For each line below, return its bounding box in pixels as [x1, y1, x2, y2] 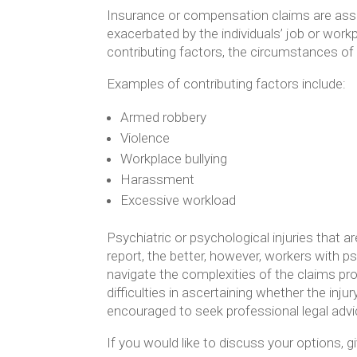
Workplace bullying [120, 151, 228, 167]
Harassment [120, 171, 195, 188]
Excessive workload [120, 192, 237, 209]
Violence [120, 130, 171, 147]
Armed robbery [120, 109, 207, 126]
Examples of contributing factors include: [107, 76, 347, 92]
